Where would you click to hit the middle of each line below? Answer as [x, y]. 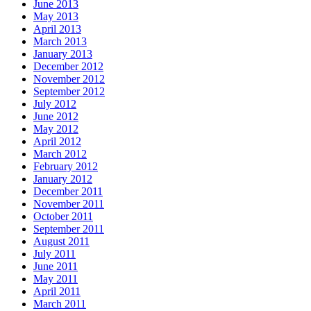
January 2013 [63, 53]
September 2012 [69, 91]
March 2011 [60, 303]
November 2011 [69, 203]
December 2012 [68, 66]
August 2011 [61, 241]
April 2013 [57, 28]
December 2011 [68, 191]
